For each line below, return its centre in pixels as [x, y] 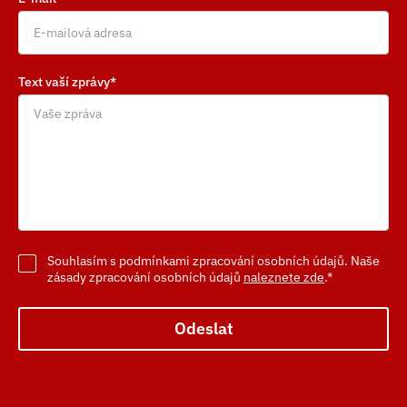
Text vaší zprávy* [67, 82]
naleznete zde [284, 277]
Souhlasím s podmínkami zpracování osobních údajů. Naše [213, 261]
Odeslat [203, 328]
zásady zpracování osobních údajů [145, 277]
